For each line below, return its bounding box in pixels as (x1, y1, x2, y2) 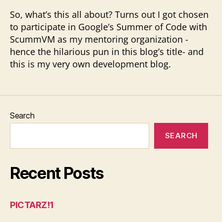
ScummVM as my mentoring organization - (10, 33, 188, 45)
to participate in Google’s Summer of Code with (10, 21, 207, 33)
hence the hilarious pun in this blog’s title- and (10, 46, 204, 57)
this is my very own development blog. (10, 58, 171, 70)
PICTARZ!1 (10, 200, 54, 210)
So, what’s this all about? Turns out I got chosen (10, 8, 209, 20)
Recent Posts (10, 164, 104, 183)
